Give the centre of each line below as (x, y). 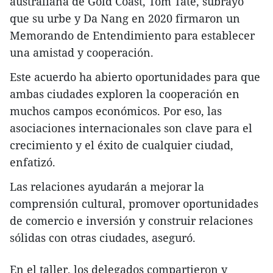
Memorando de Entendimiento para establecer (132, 36)
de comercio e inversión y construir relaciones (131, 221)
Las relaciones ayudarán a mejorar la (107, 187)
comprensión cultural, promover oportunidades (134, 204)
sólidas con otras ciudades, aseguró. (103, 238)
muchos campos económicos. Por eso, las (116, 111)
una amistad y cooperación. (82, 53)
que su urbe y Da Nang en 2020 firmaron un (125, 19)
